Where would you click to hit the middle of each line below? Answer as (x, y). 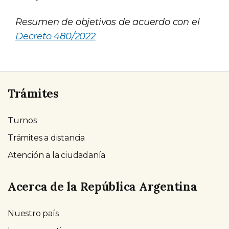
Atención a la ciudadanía (57, 155)
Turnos (22, 121)
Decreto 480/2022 (55, 36)
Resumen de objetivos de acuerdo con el (108, 22)
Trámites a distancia (46, 138)
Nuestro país (33, 213)
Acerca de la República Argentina (102, 186)
